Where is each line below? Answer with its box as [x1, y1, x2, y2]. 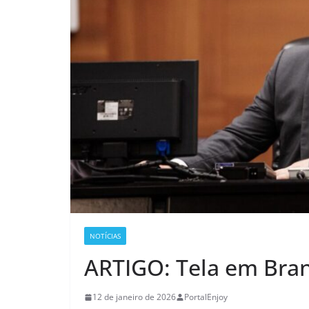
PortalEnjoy [184, 291, 228, 303]
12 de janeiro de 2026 [92, 291, 176, 303]
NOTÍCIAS [90, 231, 121, 241]
